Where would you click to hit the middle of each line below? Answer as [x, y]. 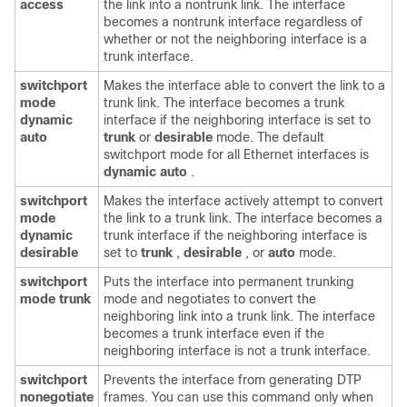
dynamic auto [145, 172]
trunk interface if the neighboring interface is [235, 235]
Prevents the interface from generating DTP [233, 380]
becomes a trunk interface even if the [214, 333]
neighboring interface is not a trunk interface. [237, 351]
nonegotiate [57, 397]
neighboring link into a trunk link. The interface [239, 316]
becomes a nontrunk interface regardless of [233, 22]
